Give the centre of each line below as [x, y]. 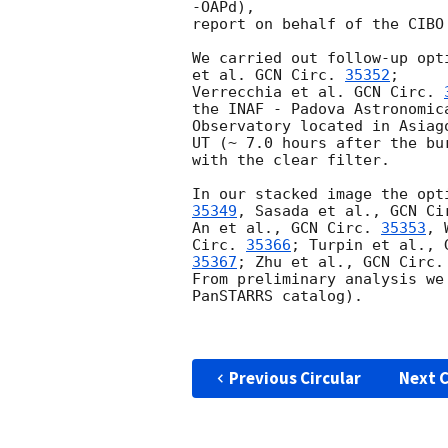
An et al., [241, 228]
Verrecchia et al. [273, 92]
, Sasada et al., [313, 211]
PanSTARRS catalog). [277, 296]
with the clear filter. [291, 160]
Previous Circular [294, 378]
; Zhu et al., [300, 262]
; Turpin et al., [367, 245]
